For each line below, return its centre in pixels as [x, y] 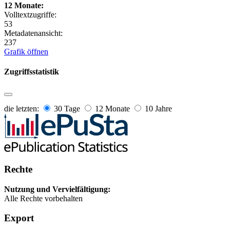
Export [19, 218]
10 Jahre [157, 109]
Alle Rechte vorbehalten [43, 198]
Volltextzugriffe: [30, 14]
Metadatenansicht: [33, 33]
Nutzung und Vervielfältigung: [57, 189]
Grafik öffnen [26, 51]
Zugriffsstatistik [32, 71]
